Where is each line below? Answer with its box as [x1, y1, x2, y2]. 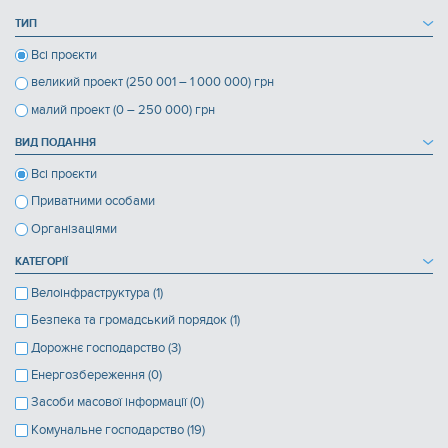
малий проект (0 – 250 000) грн [31, 101, 216, 118]
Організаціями [31, 220, 118, 237]
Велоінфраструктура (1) [31, 284, 164, 301]
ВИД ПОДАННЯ [15, 135, 96, 149]
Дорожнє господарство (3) [31, 339, 182, 356]
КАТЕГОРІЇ [15, 254, 68, 268]
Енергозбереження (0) [31, 366, 163, 383]
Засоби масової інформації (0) [31, 394, 205, 411]
